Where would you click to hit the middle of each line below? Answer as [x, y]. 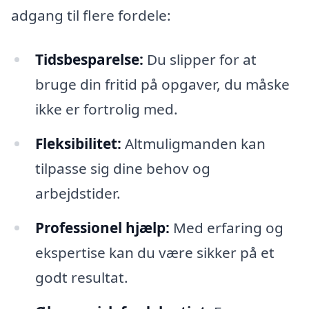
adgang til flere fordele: [91, 16]
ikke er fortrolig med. [106, 109]
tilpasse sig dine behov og [122, 168]
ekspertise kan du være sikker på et [154, 252]
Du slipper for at [200, 59]
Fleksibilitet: [78, 143]
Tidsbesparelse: [89, 59]
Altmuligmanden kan [193, 143]
